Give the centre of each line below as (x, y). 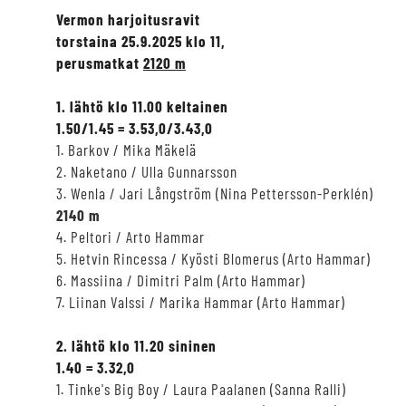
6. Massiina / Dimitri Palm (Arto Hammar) (181, 280)
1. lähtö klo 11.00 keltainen (142, 106)
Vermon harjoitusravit (128, 19)
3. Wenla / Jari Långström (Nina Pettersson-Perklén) (215, 193)
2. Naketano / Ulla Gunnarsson (147, 171)
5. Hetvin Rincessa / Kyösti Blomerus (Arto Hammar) (213, 258)
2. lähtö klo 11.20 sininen (136, 345)
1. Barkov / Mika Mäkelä (126, 149)
